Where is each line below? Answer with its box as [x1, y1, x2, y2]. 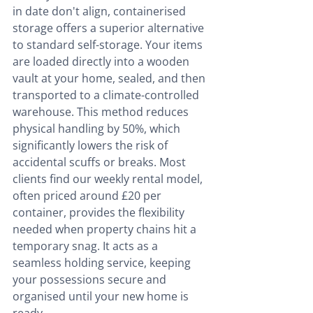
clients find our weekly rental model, [13, 171, 205, 187]
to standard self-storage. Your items [13, 37, 205, 53]
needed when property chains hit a [13, 221, 199, 238]
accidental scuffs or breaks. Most [13, 154, 189, 170]
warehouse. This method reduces [13, 104, 191, 120]
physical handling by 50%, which [13, 121, 183, 137]
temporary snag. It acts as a [13, 238, 161, 254]
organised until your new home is [13, 289, 191, 305]
